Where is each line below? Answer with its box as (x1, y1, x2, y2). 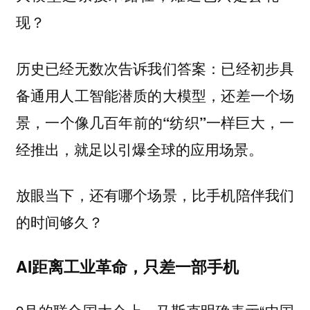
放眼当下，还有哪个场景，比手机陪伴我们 (15, 184, 295, 206)
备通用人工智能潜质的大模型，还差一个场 (15, 84, 295, 105)
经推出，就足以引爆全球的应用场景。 (15, 138, 263, 159)
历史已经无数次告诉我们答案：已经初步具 (15, 57, 295, 78)
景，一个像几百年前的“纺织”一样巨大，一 (15, 111, 295, 132)
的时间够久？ (15, 211, 103, 232)
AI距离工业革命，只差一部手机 (15, 254, 239, 277)
